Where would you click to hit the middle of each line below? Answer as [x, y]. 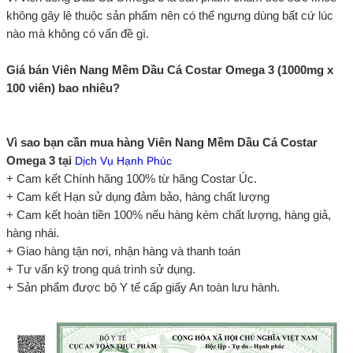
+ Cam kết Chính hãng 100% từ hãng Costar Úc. [132, 178]
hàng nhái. [33, 232]
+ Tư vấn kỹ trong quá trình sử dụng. [101, 269]
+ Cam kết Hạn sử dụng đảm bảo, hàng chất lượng [138, 196]
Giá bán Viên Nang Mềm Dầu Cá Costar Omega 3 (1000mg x [170, 69]
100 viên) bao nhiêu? [63, 87]
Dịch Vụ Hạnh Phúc [123, 160]
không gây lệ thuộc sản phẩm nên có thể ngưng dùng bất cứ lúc [170, 15]
